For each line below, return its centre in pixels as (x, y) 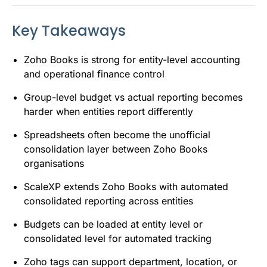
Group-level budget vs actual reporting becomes (133, 97)
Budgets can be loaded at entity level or (113, 224)
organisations (54, 163)
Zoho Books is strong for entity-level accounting (132, 59)
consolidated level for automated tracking (118, 238)
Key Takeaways (69, 30)
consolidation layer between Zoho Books (116, 149)
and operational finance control (94, 74)
